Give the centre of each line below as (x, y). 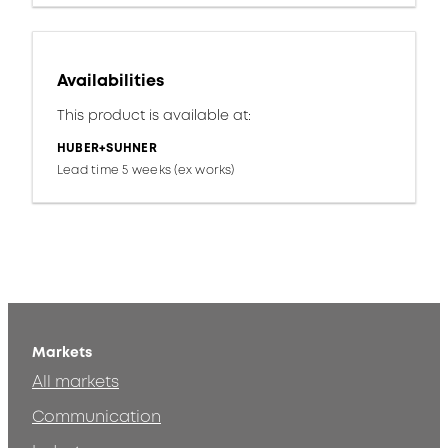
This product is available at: (154, 115)
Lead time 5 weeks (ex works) (146, 170)
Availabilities (110, 80)
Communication (96, 417)
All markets (75, 382)
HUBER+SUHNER (107, 148)
